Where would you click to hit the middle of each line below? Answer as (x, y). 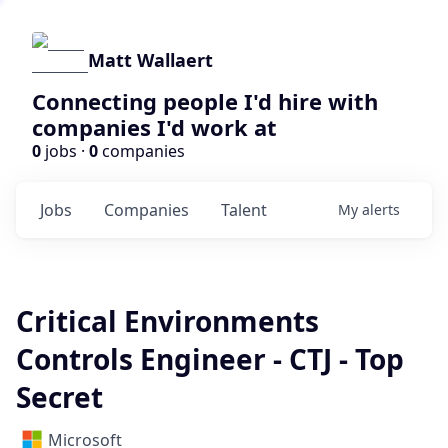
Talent (244, 210)
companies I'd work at (154, 127)
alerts (381, 209)
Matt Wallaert (150, 60)
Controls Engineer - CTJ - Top (210, 359)
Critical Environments (167, 321)
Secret (59, 397)
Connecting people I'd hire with (205, 101)
